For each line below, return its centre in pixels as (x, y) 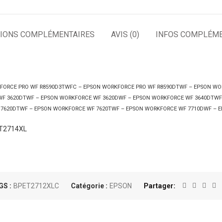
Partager (158, 186)
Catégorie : (90, 186)
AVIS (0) (125, 34)
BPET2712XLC (36, 186)
